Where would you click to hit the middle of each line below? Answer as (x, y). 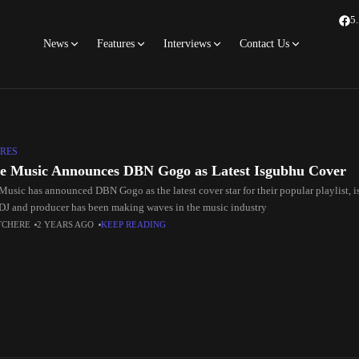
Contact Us (264, 44)
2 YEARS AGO (66, 224)
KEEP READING (134, 224)
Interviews (187, 44)
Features (116, 44)
